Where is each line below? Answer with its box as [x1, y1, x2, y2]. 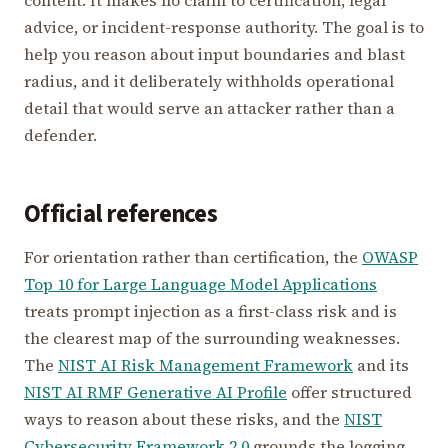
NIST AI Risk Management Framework [58, 354, 353, 377]
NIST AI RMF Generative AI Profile [24, 381, 287, 404]
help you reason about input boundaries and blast [24, 42, 405, 65]
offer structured [287, 381, 412, 404]
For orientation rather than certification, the [24, 246, 362, 269]
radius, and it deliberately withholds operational [24, 69, 394, 92]
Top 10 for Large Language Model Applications [24, 273, 377, 296]
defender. [24, 123, 97, 146]
